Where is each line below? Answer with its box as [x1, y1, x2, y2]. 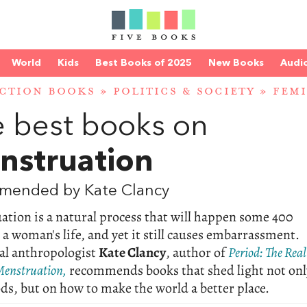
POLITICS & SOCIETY [113, 84, 255, 99]
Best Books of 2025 [95, 58, 192, 68]
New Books [208, 58, 264, 68]
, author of [166, 243, 228, 262]
